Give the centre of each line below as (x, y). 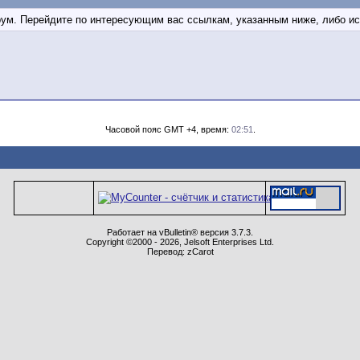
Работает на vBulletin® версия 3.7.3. (180, 232)
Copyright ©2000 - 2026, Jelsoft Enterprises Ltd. (180, 242)
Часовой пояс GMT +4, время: (168, 129)
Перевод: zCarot (180, 252)
